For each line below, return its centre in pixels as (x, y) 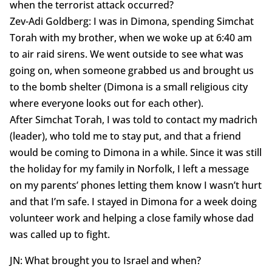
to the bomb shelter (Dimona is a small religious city (128, 87)
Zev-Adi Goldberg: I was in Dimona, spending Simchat (131, 22)
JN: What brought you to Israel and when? (105, 261)
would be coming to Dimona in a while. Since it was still (135, 153)
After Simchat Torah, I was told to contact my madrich (133, 120)
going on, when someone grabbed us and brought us (131, 71)
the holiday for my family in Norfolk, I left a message (129, 169)
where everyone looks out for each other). (106, 104)
